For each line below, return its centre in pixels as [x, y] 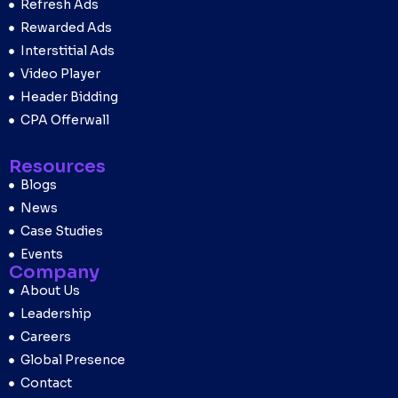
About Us [50, 291]
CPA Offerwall [64, 120]
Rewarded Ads [66, 28]
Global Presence [72, 360]
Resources [57, 167]
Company [54, 273]
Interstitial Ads [67, 51]
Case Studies [61, 231]
